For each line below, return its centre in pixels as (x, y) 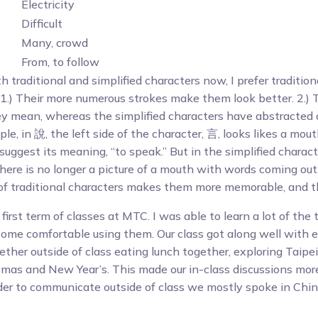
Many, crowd (55, 43)
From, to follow (60, 62)
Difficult (42, 23)
